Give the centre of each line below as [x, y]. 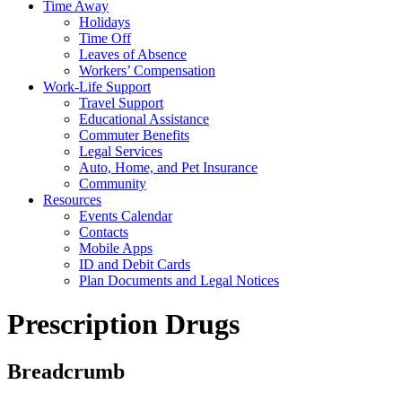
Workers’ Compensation [147, 70]
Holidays [105, 22]
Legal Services [121, 151]
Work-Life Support [97, 86]
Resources [72, 199]
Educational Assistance [144, 118]
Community [113, 183]
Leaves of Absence [133, 54]
